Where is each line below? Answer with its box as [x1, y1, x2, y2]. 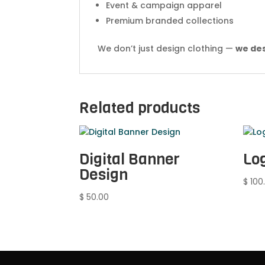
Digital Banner [79, 148, 180, 170]
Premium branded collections [106, 14, 234, 27]
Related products [79, 97, 201, 118]
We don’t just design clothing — [98, 42, 236, 54]
